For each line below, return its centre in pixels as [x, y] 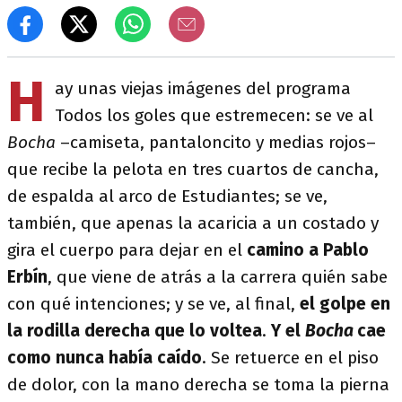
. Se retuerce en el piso [290, 358]
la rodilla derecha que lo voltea [135, 331]
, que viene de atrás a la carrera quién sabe [218, 277]
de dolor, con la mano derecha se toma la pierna [198, 385]
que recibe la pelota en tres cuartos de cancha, [193, 169]
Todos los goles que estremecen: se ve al [214, 115]
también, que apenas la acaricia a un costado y [193, 223]
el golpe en [343, 304]
